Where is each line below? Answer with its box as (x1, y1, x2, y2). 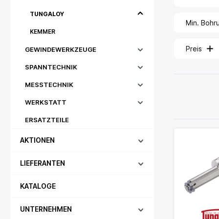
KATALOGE (20, 182, 56, 190)
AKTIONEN (20, 136, 55, 144)
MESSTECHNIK (25, 81, 73, 88)
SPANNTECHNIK (25, 63, 77, 71)
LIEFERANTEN (20, 159, 65, 167)
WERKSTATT (25, 98, 66, 106)
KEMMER (30, 28, 55, 35)
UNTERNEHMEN (20, 205, 72, 213)
